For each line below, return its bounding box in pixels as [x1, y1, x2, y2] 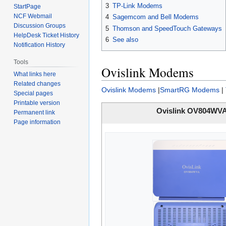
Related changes [14, 80, 61, 88]
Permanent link [14, 109, 55, 117]
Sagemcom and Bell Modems [112, 13, 199, 21]
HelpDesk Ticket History [14, 32, 80, 39]
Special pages [14, 90, 53, 97]
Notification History [14, 41, 66, 49]
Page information [14, 119, 61, 126]
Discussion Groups [14, 22, 66, 30]
